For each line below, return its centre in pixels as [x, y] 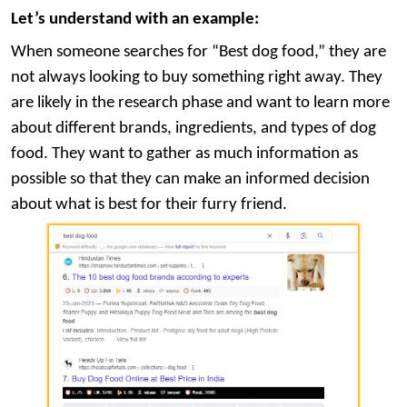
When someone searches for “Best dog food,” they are [199, 52]
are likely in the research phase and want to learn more [200, 103]
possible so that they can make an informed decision [190, 179]
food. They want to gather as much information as [184, 154]
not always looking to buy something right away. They [197, 77]
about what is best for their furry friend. [149, 204]
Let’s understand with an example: [135, 19]
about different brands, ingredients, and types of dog [194, 128]
